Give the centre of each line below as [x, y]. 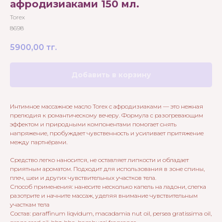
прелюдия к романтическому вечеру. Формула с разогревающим [107, 115]
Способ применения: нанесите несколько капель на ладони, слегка [108, 187]
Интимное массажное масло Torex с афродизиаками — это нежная [107, 107]
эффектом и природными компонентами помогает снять [93, 124]
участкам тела [30, 205]
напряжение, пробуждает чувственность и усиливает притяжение [107, 133]
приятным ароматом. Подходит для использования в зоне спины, [107, 169]
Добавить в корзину [111, 75]
